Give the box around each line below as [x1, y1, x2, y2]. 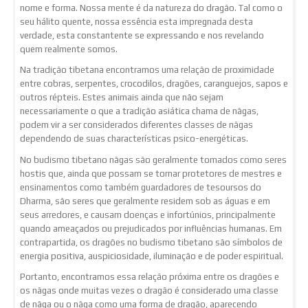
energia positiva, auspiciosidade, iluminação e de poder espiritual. [20, 250, 283, 261]
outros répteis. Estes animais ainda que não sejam [20, 92, 223, 103]
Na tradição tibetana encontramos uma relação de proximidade [20, 65, 274, 76]
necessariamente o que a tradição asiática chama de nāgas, [20, 106, 258, 117]
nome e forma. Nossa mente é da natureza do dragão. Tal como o [20, 3, 283, 14]
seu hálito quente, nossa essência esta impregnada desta [20, 16, 253, 27]
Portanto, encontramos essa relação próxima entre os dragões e [20, 272, 279, 283]
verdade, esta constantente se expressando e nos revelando [20, 30, 264, 41]
